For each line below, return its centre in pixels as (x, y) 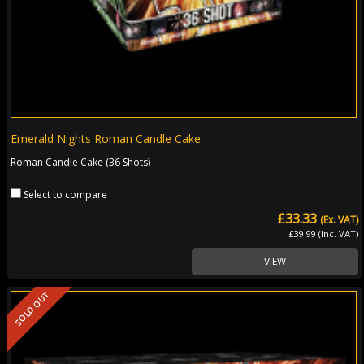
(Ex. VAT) (340, 219)
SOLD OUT (32, 309)
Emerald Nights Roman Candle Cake (106, 138)
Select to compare (66, 194)
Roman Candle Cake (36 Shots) (81, 162)
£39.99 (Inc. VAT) (324, 233)
